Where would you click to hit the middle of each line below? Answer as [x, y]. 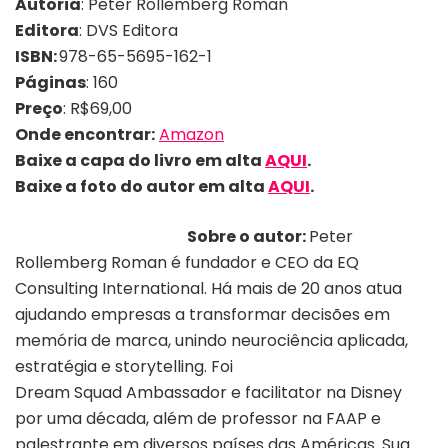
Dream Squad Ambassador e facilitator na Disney [208, 392]
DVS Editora [132, 30]
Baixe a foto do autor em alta [141, 186]
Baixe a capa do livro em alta [140, 160]
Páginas [50, 82]
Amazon [191, 134]
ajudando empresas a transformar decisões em [202, 314]
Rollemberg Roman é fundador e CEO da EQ [187, 262]
